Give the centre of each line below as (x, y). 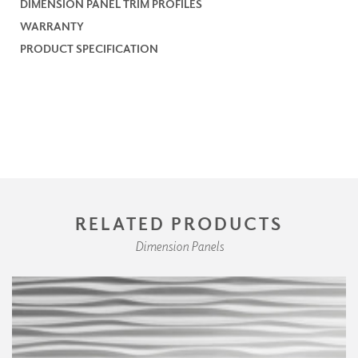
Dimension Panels (179, 246)
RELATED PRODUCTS (179, 223)
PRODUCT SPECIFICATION (89, 48)
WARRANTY (52, 26)
